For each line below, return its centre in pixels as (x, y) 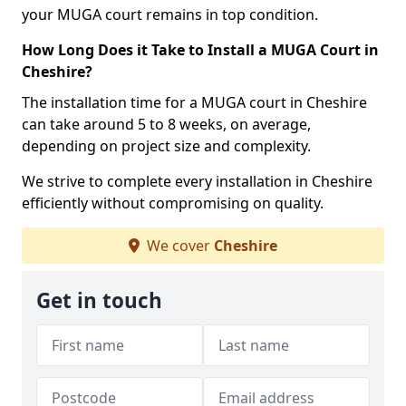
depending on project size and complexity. (166, 146)
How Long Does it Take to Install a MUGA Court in (200, 50)
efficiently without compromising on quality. (173, 203)
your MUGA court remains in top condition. (170, 14)
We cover (179, 246)
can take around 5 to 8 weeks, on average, (166, 124)
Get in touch (99, 300)
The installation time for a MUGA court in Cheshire (194, 102)
